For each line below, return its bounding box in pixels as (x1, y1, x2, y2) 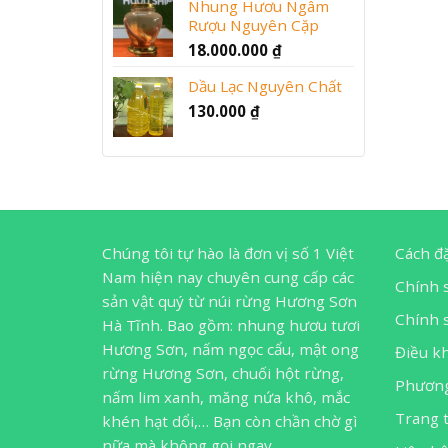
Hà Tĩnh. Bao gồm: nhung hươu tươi (102, 314, 360, 335)
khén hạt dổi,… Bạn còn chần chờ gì (102, 410, 357, 431)
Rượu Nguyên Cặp (188, 14, 319, 35)
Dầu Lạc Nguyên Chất (188, 75, 342, 96)
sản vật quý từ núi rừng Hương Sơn (102, 290, 357, 311)
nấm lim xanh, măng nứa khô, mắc (102, 386, 350, 407)
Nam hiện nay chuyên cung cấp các (102, 266, 354, 287)
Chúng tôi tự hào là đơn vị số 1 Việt (102, 242, 354, 263)
